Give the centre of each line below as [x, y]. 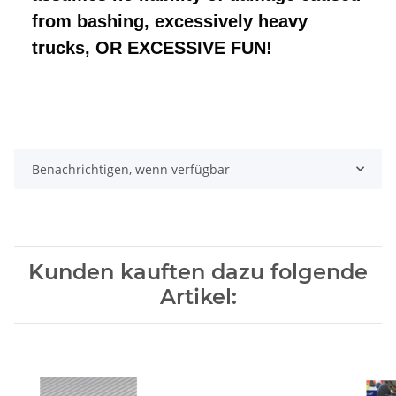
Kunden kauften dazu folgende [198, 271]
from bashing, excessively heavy [170, 21]
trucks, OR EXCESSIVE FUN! [152, 47]
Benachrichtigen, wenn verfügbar [131, 169]
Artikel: [198, 296]
